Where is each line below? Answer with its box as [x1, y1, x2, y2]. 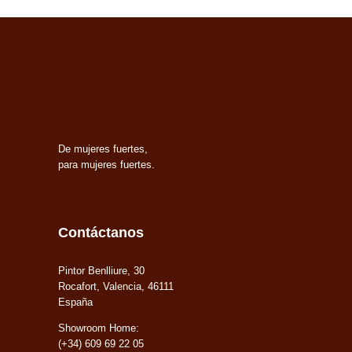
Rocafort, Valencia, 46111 [58, 280, 174, 292]
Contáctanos [58, 224, 144, 240]
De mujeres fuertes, [58, 142, 148, 155]
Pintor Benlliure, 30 [58, 264, 145, 277]
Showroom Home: [58, 321, 139, 334]
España [58, 295, 93, 308]
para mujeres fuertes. [58, 158, 155, 170]
